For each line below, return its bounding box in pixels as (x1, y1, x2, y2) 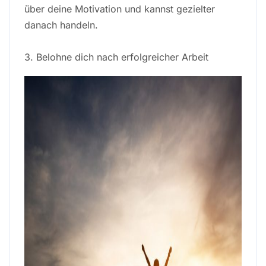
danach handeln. (24, 18, 98, 31)
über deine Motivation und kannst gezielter (24, 2, 215, 15)
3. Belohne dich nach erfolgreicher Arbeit (24, 50, 208, 63)
